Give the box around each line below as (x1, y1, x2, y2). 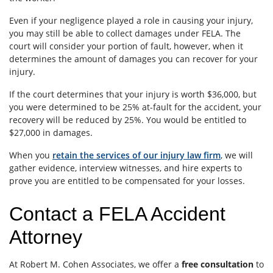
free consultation (182, 258, 253, 270)
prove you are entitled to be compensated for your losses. (9, 174, 245, 186)
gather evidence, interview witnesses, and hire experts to (9, 161, 242, 174)
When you (9, 149, 52, 161)
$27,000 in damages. (9, 126, 93, 138)
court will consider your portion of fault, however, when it (9, 40, 243, 52)
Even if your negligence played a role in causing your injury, (9, 14, 253, 26)
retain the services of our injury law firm (52, 149, 221, 161)
